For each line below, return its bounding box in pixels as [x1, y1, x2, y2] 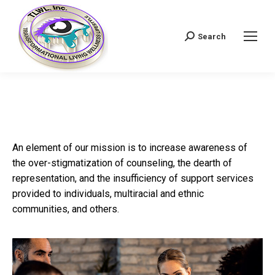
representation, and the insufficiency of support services [12, 172, 254, 184]
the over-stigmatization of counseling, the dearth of [12, 157, 232, 169]
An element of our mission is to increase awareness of [12, 142, 247, 153]
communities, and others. [12, 203, 119, 215]
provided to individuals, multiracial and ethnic [12, 188, 204, 199]
